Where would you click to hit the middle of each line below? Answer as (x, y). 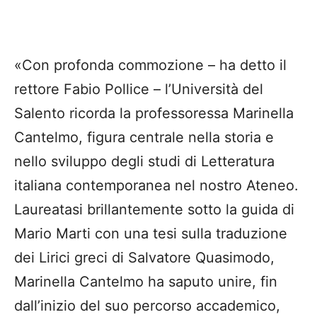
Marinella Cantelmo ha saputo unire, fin (146, 281)
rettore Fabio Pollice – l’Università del (139, 89)
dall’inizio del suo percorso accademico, (147, 305)
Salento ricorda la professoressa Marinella (154, 113)
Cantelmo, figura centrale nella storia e (144, 137)
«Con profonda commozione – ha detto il (150, 65)
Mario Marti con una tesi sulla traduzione (151, 233)
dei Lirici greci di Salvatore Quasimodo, (144, 257)
